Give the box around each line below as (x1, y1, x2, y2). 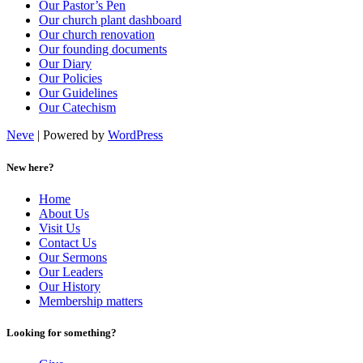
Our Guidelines (39, 86, 117, 100)
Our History (39, 279, 100, 293)
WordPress (108, 128, 163, 143)
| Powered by (34, 128, 108, 143)
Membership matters (39, 293, 143, 308)
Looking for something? (6, 326, 117, 339)
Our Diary (39, 57, 92, 71)
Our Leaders (39, 264, 103, 279)
